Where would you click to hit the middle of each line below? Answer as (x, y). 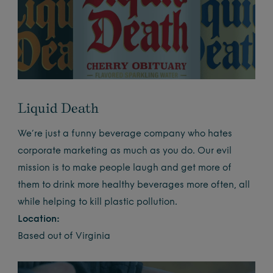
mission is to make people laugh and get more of (125, 169)
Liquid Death (58, 108)
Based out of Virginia (64, 237)
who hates (210, 135)
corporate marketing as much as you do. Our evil (125, 152)
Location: (39, 220)
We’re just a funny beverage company (103, 135)
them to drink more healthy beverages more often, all (134, 186)
